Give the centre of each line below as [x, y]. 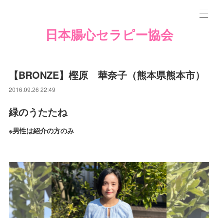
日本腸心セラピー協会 [109, 35]
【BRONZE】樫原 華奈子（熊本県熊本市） [107, 75]
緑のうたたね [48, 112]
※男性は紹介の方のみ [42, 130]
